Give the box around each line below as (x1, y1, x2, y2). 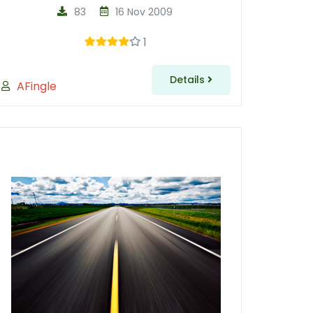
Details (169, 73, 208, 87)
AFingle (16, 78, 57, 94)
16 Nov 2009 (115, 5, 173, 19)
